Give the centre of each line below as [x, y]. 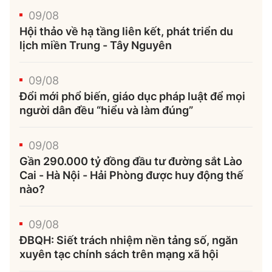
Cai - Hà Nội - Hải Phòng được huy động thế [131, 175]
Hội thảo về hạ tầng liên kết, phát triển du [126, 32]
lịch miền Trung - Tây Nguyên [96, 46]
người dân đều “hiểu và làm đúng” [106, 110]
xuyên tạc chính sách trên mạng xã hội [119, 254]
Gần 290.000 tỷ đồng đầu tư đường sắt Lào [131, 161]
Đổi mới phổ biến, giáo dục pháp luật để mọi [132, 97]
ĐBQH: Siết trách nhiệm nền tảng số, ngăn [129, 240]
